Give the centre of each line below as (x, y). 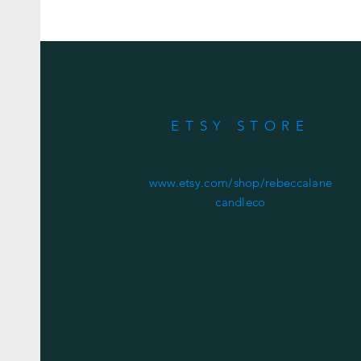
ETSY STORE (241, 126)
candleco (241, 202)
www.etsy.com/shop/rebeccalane (241, 183)
